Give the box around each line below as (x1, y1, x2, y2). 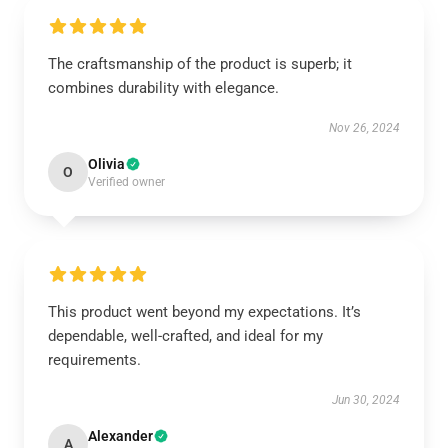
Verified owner (88, 175, 165, 189)
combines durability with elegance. (48, 79, 279, 97)
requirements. (48, 351, 141, 369)
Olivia (88, 156, 125, 172)
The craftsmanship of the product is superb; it (48, 55, 352, 73)
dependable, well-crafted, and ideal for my (48, 327, 323, 345)
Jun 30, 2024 (332, 393, 400, 407)
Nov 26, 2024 (329, 121, 400, 135)
